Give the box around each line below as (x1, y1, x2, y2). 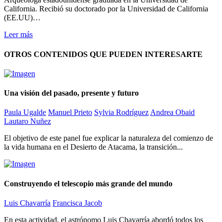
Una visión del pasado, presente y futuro (4, 89, 139, 98)
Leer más (4, 30, 33, 39)
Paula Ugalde (4, 108, 46, 117)
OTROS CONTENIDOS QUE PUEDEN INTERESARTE (4, 50, 203, 58)
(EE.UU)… (4, 13, 41, 22)
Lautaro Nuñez (4, 117, 51, 126)
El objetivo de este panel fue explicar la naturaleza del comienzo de (4, 134, 213, 143)
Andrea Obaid (150, 108, 195, 117)
